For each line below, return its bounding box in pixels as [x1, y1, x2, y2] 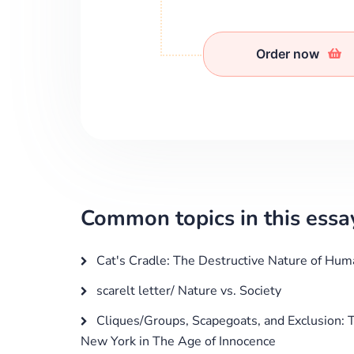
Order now [256, 46, 322, 62]
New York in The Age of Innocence [81, 333, 276, 350]
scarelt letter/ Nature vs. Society [93, 282, 281, 299]
